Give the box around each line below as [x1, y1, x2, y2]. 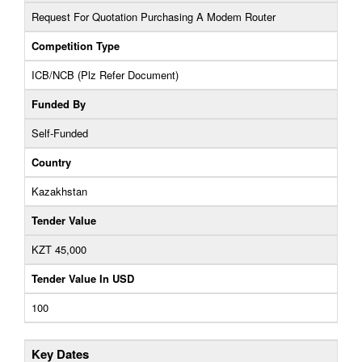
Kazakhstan [32, 183, 87, 199]
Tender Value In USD [32, 271, 134, 286]
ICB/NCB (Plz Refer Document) [32, 67, 179, 82]
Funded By [32, 96, 86, 112]
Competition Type [32, 38, 120, 53]
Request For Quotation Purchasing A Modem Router [32, 9, 276, 24]
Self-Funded [32, 125, 88, 141]
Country [32, 154, 71, 170]
